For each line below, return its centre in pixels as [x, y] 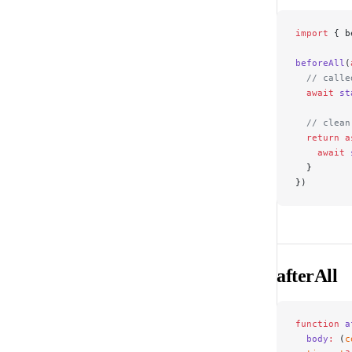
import [312, 33]
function [317, 324]
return [317, 138]
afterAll [307, 276]
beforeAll [320, 63]
